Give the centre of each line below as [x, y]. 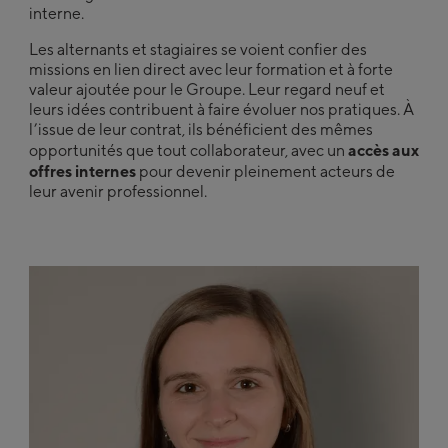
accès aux [383, 150]
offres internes [82, 171]
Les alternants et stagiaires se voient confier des [197, 50]
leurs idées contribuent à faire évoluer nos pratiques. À [221, 110]
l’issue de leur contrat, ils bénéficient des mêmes [200, 130]
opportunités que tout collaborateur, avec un [188, 151]
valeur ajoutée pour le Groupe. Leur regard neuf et [206, 90]
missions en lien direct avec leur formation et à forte [210, 70]
